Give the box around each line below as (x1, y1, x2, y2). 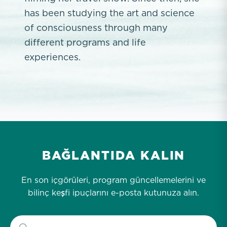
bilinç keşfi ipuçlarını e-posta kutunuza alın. (28, 188, 199, 197)
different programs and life (24, 37, 146, 47)
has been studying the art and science (24, 8, 195, 18)
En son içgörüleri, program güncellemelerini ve (21, 175, 206, 184)
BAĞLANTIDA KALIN (42, 148, 185, 163)
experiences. (24, 52, 81, 62)
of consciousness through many (24, 23, 168, 32)
